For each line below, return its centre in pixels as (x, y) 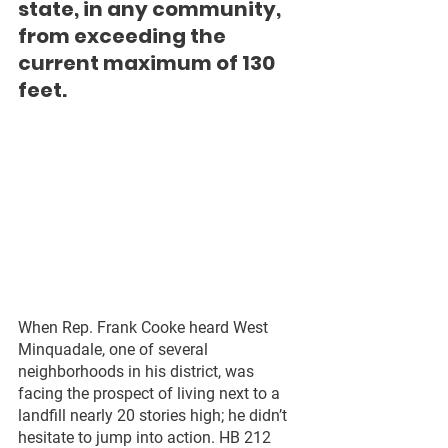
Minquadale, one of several (115, 350)
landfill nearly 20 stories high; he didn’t (154, 416)
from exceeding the (124, 36)
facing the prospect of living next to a (151, 394)
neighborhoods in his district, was (138, 372)
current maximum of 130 (148, 63)
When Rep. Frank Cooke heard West (145, 328)
